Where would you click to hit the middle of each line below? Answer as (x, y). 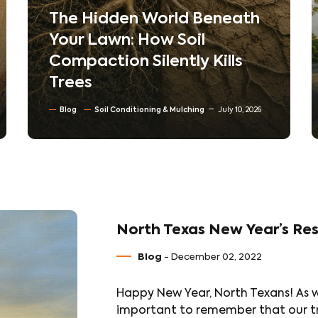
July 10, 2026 (240, 110)
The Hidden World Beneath (154, 19)
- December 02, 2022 (212, 257)
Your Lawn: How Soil (127, 40)
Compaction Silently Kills (146, 62)
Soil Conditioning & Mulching (149, 110)
